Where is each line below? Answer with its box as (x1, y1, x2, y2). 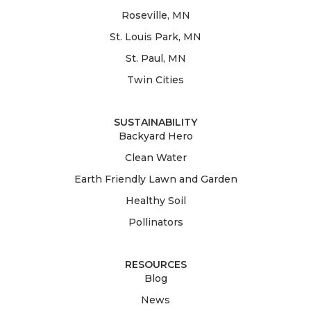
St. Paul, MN (125, 52, 186, 65)
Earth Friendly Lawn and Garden (74, 173, 237, 186)
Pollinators (128, 216, 183, 229)
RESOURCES (124, 258, 187, 271)
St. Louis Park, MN (110, 31, 201, 44)
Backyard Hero (118, 130, 193, 143)
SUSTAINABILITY (114, 116, 197, 129)
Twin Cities (127, 74, 184, 87)
